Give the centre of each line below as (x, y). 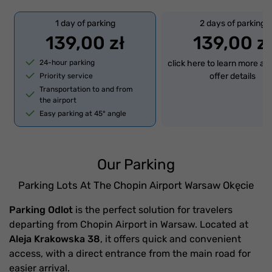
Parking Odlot (41, 210)
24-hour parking (67, 63)
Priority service (66, 76)
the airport (58, 100)
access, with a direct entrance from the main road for (130, 253)
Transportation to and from (87, 89)
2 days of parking (232, 23)
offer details (232, 76)
